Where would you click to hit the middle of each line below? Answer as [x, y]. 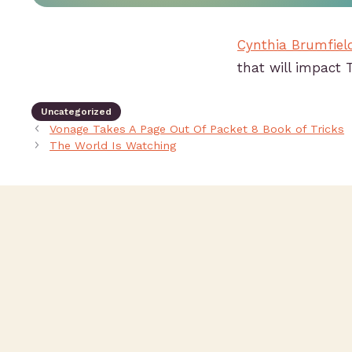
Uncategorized [76, 112]
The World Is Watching [113, 146]
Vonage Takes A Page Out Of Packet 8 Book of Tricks [197, 130]
